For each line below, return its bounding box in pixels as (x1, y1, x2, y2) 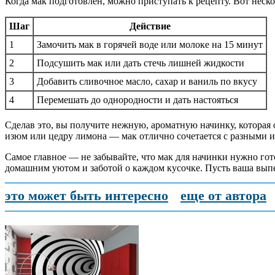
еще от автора (180, 187, 266, 203)
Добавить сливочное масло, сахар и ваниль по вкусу (37, 76, 257, 87)
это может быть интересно (5, 187, 168, 203)
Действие (129, 20, 171, 31)
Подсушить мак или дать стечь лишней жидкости (37, 57, 244, 68)
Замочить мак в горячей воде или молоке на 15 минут (37, 39, 263, 50)
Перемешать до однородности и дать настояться (37, 94, 238, 105)
